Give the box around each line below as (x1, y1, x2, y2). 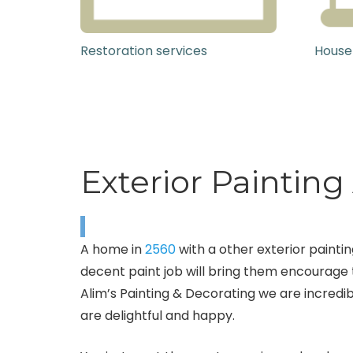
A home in (80, 240, 145, 259)
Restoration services (80, 42, 207, 61)
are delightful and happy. (80, 307, 235, 325)
